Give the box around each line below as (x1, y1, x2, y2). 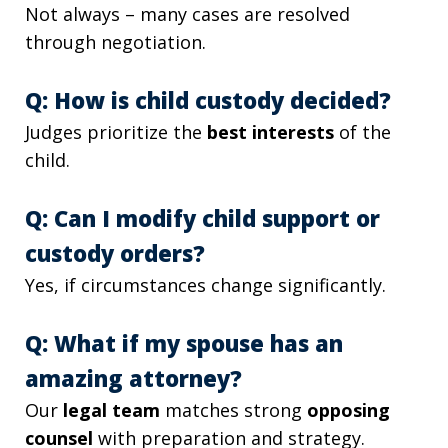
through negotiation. (25, 30, 206, 55)
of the (334, 120, 391, 145)
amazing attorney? (25, 363, 242, 394)
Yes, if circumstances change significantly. (25, 273, 386, 298)
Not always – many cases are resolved (25, 2, 350, 27)
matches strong (160, 398, 307, 423)
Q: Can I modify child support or (25, 203, 380, 234)
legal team (63, 398, 160, 423)
